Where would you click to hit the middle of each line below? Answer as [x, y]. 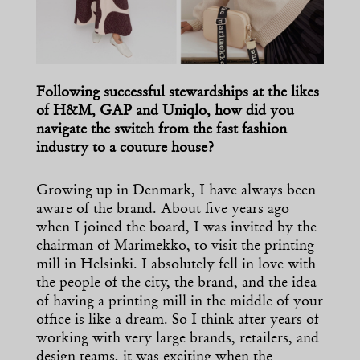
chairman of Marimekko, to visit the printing [175, 247]
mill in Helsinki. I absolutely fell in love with [176, 266]
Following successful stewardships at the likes [178, 94]
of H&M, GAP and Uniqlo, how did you [165, 112]
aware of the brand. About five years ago [163, 210]
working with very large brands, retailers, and [178, 340]
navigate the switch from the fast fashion [162, 131]
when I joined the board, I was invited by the [176, 229]
